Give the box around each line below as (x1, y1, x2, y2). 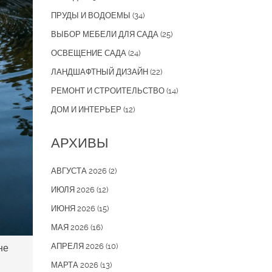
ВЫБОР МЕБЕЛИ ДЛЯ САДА (50, 30, 160, 39)
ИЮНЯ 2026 (50, 204, 97, 213)
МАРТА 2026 (50, 260, 100, 270)
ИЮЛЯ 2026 (50, 185, 97, 194)
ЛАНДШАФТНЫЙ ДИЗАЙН (50, 67, 150, 76)
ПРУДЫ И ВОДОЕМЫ (50, 11, 132, 20)
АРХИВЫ (50, 135, 108, 151)
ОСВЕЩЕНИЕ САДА (50, 49, 128, 58)
